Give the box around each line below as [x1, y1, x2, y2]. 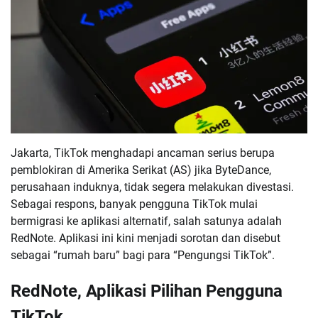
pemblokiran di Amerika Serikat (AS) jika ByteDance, [11, 163, 271, 177]
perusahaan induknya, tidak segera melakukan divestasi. [11, 180, 294, 194]
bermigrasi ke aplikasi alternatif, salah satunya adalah [11, 214, 282, 228]
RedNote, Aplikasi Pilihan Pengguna [11, 280, 283, 301]
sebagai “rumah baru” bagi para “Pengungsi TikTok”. [11, 248, 275, 262]
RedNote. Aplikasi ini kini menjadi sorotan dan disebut [11, 231, 280, 245]
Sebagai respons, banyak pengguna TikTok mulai [11, 197, 258, 211]
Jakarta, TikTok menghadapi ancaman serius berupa [11, 146, 275, 160]
